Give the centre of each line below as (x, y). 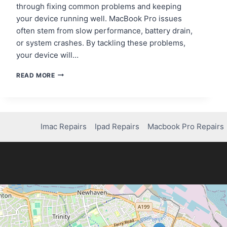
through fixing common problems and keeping (99, 6)
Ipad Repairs (117, 127)
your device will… (47, 55)
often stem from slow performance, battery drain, (104, 30)
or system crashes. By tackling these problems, (101, 43)
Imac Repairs (64, 127)
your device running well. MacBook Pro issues (99, 18)
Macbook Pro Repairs (186, 127)
